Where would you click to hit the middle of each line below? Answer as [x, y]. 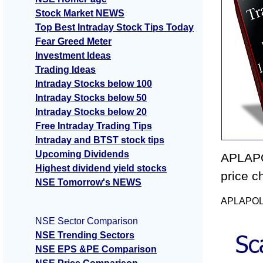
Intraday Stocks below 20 [91, 112]
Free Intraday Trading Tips [94, 126]
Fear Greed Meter [73, 42]
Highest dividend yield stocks [101, 168]
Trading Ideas [65, 70]
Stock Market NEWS [80, 14]
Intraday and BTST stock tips [100, 140]
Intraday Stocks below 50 [91, 98]
